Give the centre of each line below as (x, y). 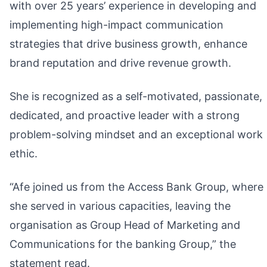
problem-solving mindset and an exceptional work (136, 134)
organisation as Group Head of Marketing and (125, 225)
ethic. (24, 153)
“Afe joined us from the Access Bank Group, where (136, 187)
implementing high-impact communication (117, 25)
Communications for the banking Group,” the (123, 244)
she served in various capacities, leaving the (120, 206)
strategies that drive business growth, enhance (128, 44)
